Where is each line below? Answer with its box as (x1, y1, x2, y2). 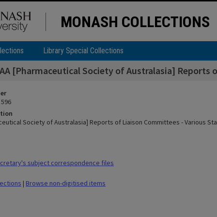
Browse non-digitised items (26, 179, 106, 187)
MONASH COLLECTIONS (61, 13, 210, 31)
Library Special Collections (43, 46, 124, 55)
